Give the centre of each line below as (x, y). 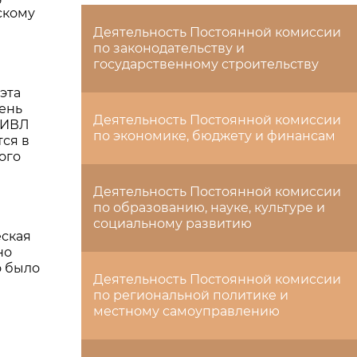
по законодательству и (169, 48)
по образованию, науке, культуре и (209, 208)
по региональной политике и (191, 295)
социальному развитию (173, 224)
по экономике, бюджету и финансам (214, 136)
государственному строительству (206, 64)
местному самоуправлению (186, 311)
